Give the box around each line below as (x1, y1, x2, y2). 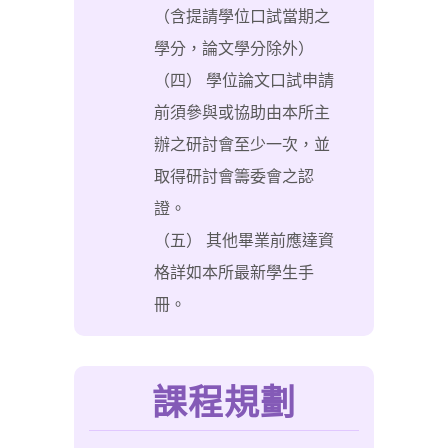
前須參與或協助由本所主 (154, 104, 330, 121)
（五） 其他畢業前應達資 (154, 232, 334, 249)
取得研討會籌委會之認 (154, 168, 314, 185)
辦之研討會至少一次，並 (154, 136, 330, 153)
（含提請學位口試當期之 (154, 8, 330, 25)
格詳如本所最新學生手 (154, 264, 314, 281)
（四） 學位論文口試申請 (154, 72, 334, 89)
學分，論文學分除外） (154, 40, 314, 57)
